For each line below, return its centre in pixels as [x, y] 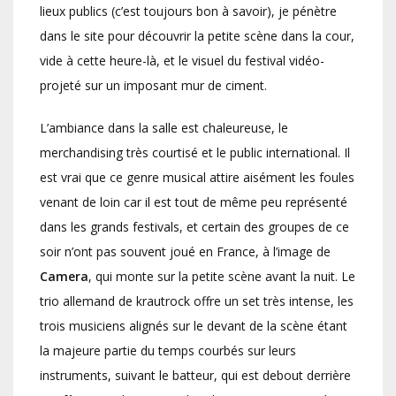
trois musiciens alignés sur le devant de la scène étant [194, 326]
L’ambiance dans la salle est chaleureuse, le [164, 128]
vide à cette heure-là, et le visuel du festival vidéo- [182, 61]
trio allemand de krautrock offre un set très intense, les [197, 301]
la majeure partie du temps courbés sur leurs [168, 351]
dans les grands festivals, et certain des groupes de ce [194, 227]
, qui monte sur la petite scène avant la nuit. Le [222, 277]
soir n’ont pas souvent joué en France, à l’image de [185, 252]
